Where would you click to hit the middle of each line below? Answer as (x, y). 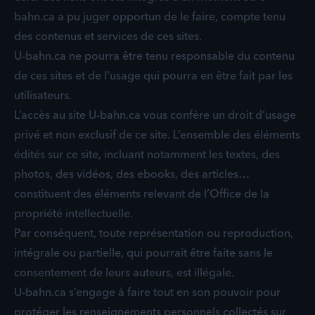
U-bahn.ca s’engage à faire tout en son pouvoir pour (147, 292)
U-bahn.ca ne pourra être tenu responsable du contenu (154, 56)
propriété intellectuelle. (73, 213)
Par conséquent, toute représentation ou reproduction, (154, 233)
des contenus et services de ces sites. (108, 36)
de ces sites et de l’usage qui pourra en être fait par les (153, 75)
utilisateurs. (43, 95)
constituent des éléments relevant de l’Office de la (142, 193)
